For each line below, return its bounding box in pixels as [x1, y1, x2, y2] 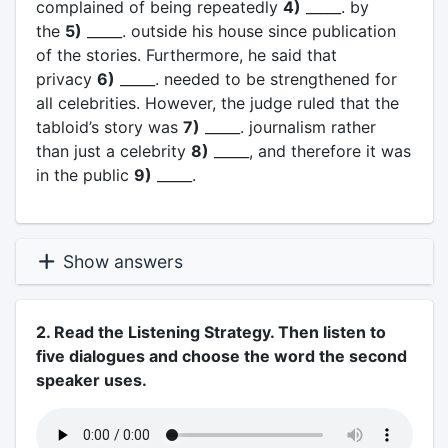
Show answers [57, 251, 183, 272]
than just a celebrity [35, 141, 191, 161]
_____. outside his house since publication [81, 21, 396, 41]
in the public [35, 165, 134, 185]
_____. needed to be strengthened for [114, 69, 397, 89]
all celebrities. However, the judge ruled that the [35, 93, 399, 113]
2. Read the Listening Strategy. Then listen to [35, 322, 386, 342]
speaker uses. [35, 370, 147, 390]
